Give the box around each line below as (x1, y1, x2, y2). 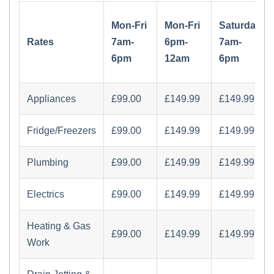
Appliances (27, 94, 76, 104)
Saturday (219, 20, 261, 31)
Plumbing (27, 157, 68, 168)
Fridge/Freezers (27, 125, 96, 136)
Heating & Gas (27, 221, 91, 231)
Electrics (27, 189, 64, 199)
